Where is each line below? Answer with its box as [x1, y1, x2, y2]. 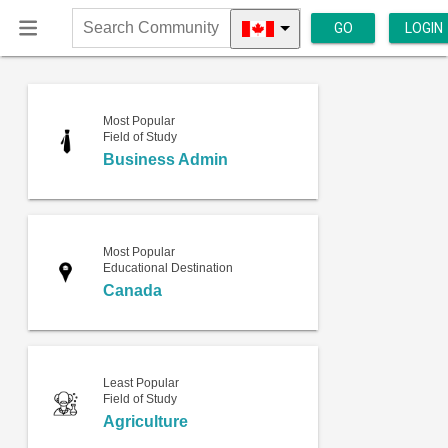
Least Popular [102, 375, 179, 390]
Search [72, 29, 117, 46]
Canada [102, 281, 162, 299]
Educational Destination [102, 260, 233, 275]
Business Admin [102, 150, 228, 168]
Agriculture [102, 412, 188, 430]
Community [72, 49, 146, 66]
